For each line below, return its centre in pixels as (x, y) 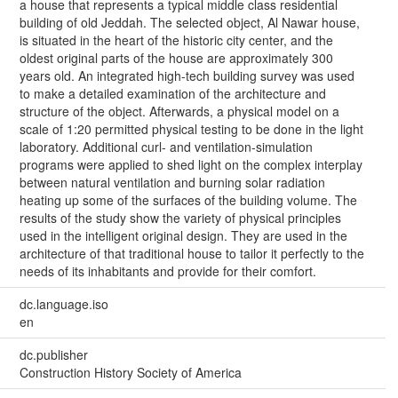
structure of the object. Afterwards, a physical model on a (179, 111)
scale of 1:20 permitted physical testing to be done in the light (191, 129)
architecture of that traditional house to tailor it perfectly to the (191, 254)
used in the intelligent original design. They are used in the (183, 236)
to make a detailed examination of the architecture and (172, 94)
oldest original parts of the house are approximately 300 (176, 58)
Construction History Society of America (130, 373)
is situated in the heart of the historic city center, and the (176, 40)
